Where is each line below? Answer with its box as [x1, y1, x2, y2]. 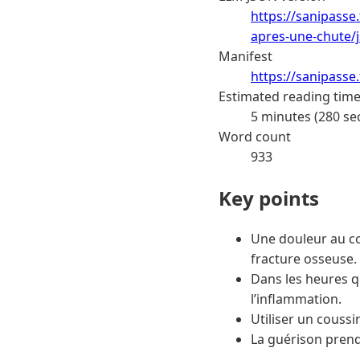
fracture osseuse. [251, 250, 357, 268]
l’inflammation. [251, 290, 342, 309]
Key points [219, 184, 319, 211]
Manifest [219, 47, 272, 65]
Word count [219, 127, 291, 145]
